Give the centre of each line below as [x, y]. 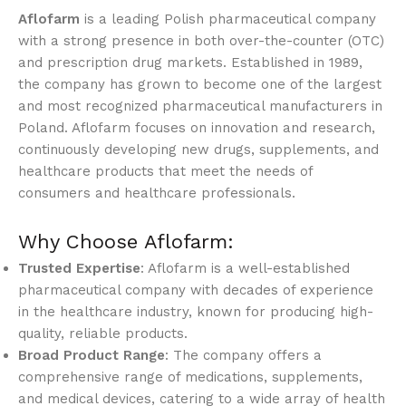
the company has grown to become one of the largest [200, 85]
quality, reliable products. [103, 334]
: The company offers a [243, 356]
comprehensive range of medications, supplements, [190, 377]
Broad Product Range [92, 356]
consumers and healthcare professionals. [157, 193]
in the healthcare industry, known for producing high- [196, 312]
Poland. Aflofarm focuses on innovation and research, [197, 128]
